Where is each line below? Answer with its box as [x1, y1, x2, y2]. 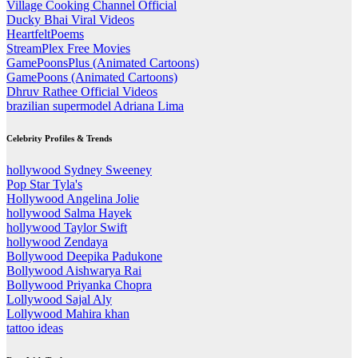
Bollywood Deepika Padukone [6, 249, 162, 264]
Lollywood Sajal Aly [6, 292, 112, 307]
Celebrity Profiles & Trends [6, 133, 112, 144]
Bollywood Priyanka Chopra [6, 278, 152, 292]
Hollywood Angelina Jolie [6, 192, 139, 206]
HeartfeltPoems [6, 27, 84, 42]
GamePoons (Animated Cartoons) [6, 70, 177, 85]
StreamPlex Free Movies [6, 42, 130, 56]
